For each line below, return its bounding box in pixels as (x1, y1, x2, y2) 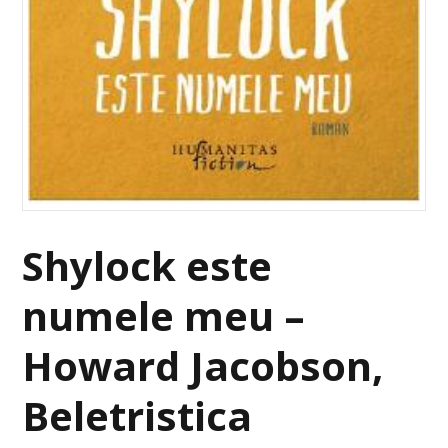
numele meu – (22, 288, 306, 344)
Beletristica (22, 388, 253, 444)
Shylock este (22, 238, 273, 294)
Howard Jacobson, (22, 338, 384, 394)
